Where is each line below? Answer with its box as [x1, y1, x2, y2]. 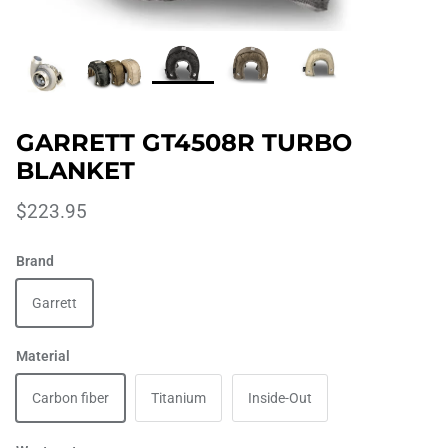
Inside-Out [248, 390, 312, 407]
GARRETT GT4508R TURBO [16, 128, 352, 158]
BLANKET [16, 156, 135, 186]
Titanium [151, 390, 206, 407]
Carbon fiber [32, 390, 109, 407]
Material [16, 348, 70, 365]
